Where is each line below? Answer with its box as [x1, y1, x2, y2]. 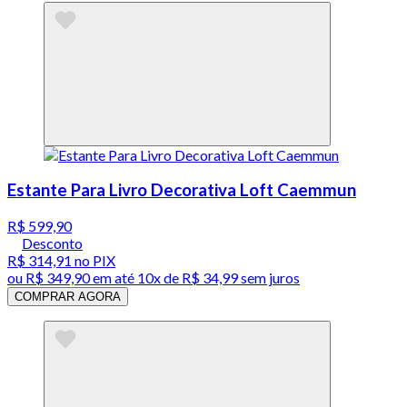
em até [90, 269, 137, 287]
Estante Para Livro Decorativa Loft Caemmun [7, 180, 356, 201]
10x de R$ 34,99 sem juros [137, 269, 300, 287]
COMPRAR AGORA [15, 290, 121, 304]
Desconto [22, 234, 83, 253]
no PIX [72, 252, 115, 270]
